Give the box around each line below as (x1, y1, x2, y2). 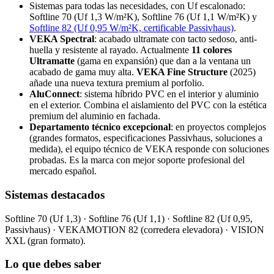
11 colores (191, 45, 232, 56)
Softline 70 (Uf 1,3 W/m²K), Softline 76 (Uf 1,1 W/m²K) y (29, 12, 257, 23)
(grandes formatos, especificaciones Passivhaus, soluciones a (29, 133, 262, 144)
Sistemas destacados (5, 188, 105, 201)
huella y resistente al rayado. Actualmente (29, 45, 191, 56)
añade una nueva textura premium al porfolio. (29, 78, 204, 89)
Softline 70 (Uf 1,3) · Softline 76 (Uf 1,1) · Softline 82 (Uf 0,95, (5, 213, 253, 224)
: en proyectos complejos (171, 122, 266, 133)
